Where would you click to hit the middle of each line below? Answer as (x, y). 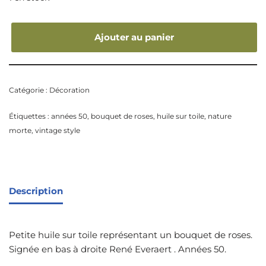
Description (36, 191)
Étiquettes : (30, 116)
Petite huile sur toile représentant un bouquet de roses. (131, 235)
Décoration (69, 90)
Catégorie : (29, 90)
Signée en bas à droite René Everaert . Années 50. (118, 249)
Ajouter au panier (134, 37)
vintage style (58, 131)
